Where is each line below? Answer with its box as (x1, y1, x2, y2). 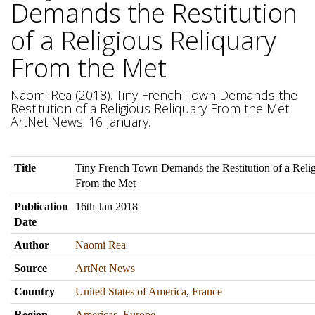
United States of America (75, 285, 186, 297)
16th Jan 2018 (75, 200, 138, 212)
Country (14, 285, 55, 297)
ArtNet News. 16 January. (11, 113, 150, 130)
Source (14, 262, 47, 274)
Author (14, 239, 49, 251)
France (192, 285, 222, 297)
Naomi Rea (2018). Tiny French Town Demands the (11, 86, 297, 103)
